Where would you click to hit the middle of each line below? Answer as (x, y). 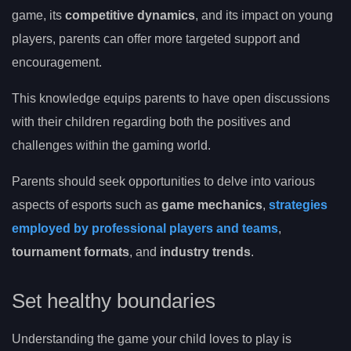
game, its (38, 15)
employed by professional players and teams (145, 228)
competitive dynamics (130, 15)
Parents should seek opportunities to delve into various (163, 181)
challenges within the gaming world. (111, 145)
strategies (298, 204)
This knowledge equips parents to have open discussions (171, 98)
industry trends (205, 251)
